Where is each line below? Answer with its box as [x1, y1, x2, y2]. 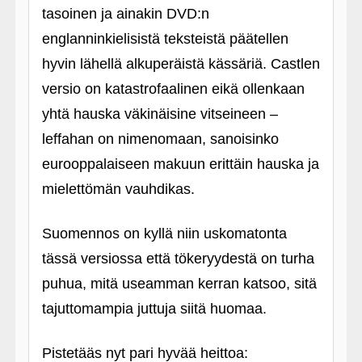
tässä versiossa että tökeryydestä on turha [41, 250, 314, 267]
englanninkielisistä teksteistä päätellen [41, 31, 288, 47]
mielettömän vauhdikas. [41, 181, 195, 197]
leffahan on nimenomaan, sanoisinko [41, 131, 279, 147]
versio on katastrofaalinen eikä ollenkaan [41, 81, 305, 97]
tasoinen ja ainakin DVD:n [41, 6, 209, 22]
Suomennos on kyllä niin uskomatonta [41, 225, 287, 242]
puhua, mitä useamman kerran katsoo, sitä [41, 276, 317, 292]
